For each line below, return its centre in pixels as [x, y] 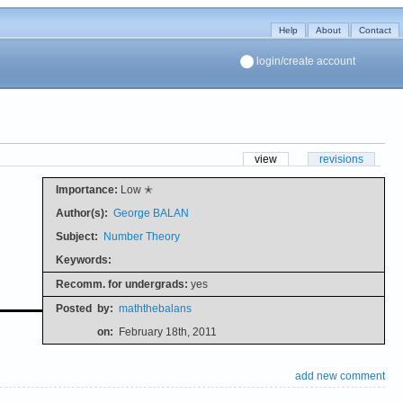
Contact [375, 30]
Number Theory [141, 236]
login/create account [306, 61]
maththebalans [155, 308]
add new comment [340, 376]
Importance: [86, 189]
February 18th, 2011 [167, 331]
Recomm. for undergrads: [121, 284]
